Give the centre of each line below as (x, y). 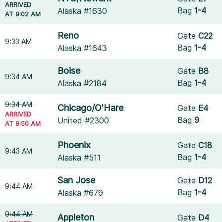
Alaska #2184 (82, 83)
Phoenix (74, 145)
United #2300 (83, 120)
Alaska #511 (79, 158)
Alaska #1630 (83, 11)
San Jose (77, 180)
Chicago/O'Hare (91, 108)
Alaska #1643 (83, 48)
